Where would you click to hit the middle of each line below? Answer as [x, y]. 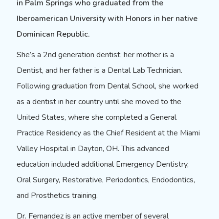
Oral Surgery [37, 180]
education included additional [66, 164]
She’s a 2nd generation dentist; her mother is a [95, 55]
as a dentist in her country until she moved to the [99, 102]
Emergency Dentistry [151, 164]
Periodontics [127, 180]
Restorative [82, 180]
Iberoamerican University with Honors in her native [107, 19]
